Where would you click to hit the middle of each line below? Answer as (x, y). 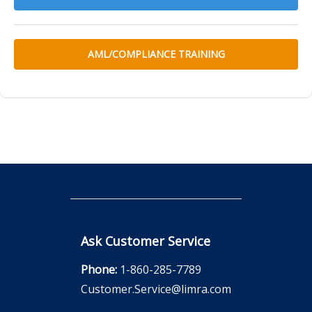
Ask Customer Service (146, 241)
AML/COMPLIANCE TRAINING (156, 54)
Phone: (100, 270)
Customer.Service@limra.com (156, 289)
